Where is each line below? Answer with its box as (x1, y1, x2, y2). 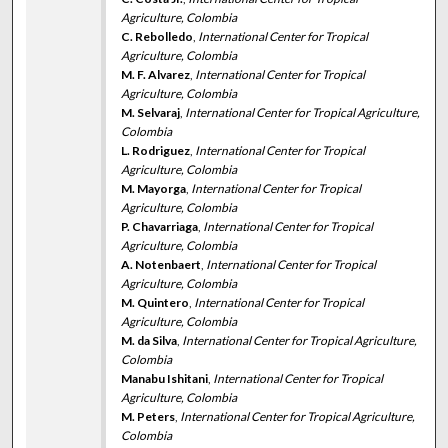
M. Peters (121, 408, 176, 424)
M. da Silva (121, 332, 178, 348)
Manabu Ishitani (121, 370, 209, 386)
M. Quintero (121, 294, 190, 310)
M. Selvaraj (121, 104, 181, 120)
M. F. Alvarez (121, 66, 191, 82)
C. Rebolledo (121, 28, 194, 44)
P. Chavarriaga (121, 218, 199, 234)
